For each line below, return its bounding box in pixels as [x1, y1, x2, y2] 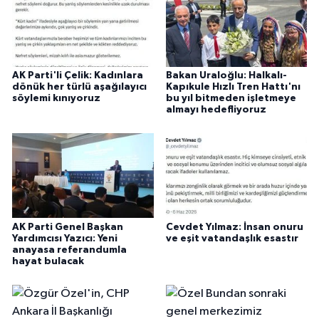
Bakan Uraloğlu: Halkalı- [165, 70, 287, 80]
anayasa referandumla [12, 244, 127, 255]
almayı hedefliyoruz [165, 104, 266, 115]
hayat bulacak [12, 256, 84, 266]
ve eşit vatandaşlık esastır [165, 233, 298, 244]
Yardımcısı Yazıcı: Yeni [12, 233, 117, 244]
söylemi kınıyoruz [12, 93, 100, 103]
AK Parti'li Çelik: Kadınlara [12, 70, 143, 80]
